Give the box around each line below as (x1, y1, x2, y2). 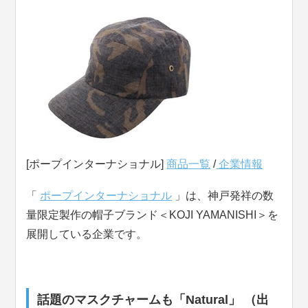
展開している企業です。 (26, 228, 148, 241)
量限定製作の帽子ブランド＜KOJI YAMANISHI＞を (26, 209, 279, 221)
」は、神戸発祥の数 (172, 190, 274, 202)
